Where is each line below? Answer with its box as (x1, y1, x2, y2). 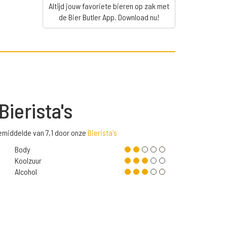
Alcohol (14, 167, 37, 177)
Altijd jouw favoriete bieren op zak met (48, 1, 169, 11)
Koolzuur (14, 156, 42, 166)
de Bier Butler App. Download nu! (58, 12, 159, 22)
